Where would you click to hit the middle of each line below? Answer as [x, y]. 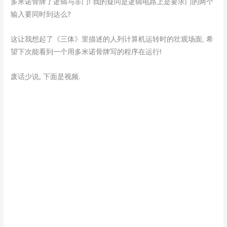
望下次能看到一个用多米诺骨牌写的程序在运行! [86, 51]
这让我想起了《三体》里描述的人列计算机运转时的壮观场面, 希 [112, 39]
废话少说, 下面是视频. [46, 76]
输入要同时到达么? [41, 14]
